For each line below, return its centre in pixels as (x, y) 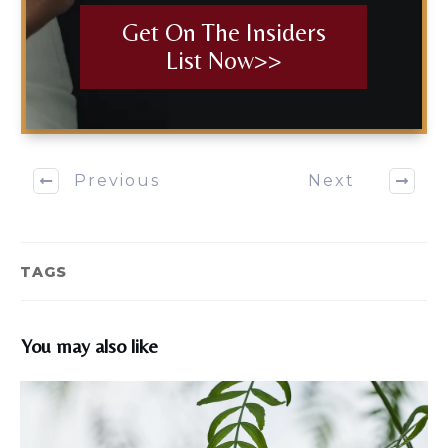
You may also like (89, 345)
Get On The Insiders (223, 32)
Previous (117, 181)
